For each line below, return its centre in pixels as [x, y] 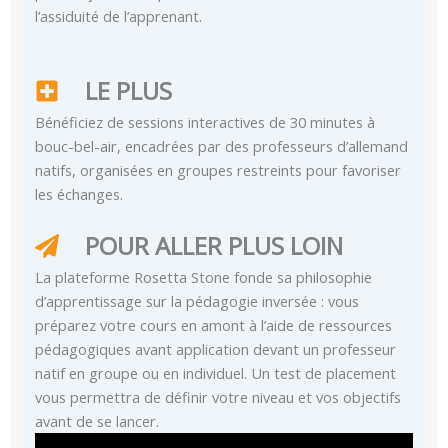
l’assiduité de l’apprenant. [118, 16]
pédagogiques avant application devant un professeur [215, 349]
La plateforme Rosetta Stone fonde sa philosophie [203, 277]
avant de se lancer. [97, 421]
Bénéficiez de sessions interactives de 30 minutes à [205, 122]
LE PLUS [128, 91]
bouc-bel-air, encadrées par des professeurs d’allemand [221, 146]
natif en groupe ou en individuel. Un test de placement [215, 373]
